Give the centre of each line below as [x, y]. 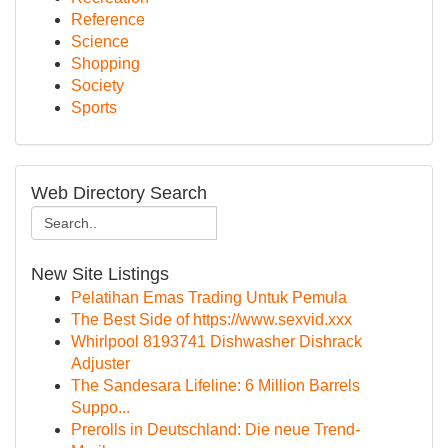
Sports [94, 107]
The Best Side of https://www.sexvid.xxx [211, 319]
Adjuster [100, 363]
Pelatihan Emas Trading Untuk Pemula [209, 297]
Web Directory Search [119, 193]
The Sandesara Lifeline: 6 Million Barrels [215, 385]
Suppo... [100, 407]
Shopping [105, 63]
